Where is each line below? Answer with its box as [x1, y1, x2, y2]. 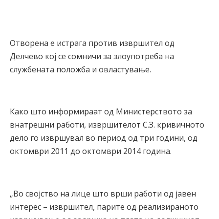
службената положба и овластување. [10, 64, 151, 75]
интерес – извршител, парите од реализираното [10, 201, 198, 213]
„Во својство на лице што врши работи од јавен [10, 188, 196, 199]
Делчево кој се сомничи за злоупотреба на [10, 50, 174, 62]
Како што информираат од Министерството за [10, 106, 192, 117]
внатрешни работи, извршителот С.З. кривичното [10, 119, 204, 131]
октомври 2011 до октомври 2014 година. [10, 146, 172, 157]
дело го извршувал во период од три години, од [10, 132, 197, 144]
